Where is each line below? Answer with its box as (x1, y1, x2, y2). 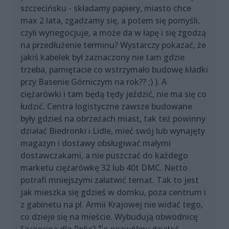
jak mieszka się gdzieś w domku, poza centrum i (20, 187, 206, 198)
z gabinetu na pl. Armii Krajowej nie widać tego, (20, 199, 203, 211)
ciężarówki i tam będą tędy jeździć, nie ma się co (20, 88, 207, 100)
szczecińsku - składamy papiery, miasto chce (20, 3, 191, 14)
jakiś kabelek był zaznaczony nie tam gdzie (20, 52, 185, 63)
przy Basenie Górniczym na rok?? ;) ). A (20, 76, 167, 88)
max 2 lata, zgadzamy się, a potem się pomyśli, (20, 15, 200, 27)
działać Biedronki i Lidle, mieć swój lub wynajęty (20, 125, 205, 137)
